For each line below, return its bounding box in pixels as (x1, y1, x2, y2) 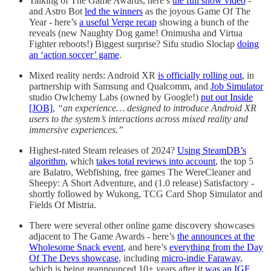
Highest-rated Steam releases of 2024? (29, 145, 177, 156)
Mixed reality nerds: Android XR (29, 70, 158, 81)
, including (119, 253, 162, 264)
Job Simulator (211, 81, 263, 92)
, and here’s (123, 242, 169, 253)
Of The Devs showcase (29, 253, 119, 264)
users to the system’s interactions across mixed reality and (29, 114, 248, 125)
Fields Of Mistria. (29, 200, 96, 211)
